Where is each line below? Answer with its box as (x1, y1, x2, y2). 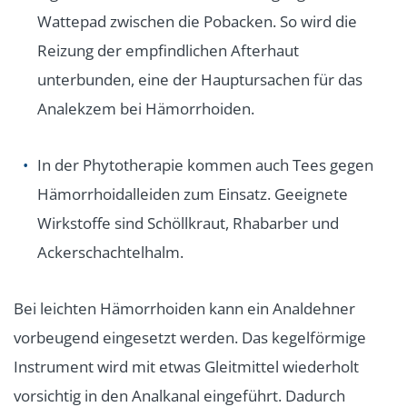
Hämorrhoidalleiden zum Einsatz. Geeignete (37, 184, 348, 205)
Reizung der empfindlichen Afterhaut (37, 40, 299, 62)
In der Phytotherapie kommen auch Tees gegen (37, 154, 373, 176)
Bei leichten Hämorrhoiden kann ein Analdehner (14, 298, 355, 320)
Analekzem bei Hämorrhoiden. (37, 98, 254, 120)
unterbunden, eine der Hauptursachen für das (37, 69, 362, 91)
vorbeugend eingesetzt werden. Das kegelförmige (14, 327, 366, 349)
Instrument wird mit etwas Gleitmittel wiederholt (14, 356, 359, 378)
